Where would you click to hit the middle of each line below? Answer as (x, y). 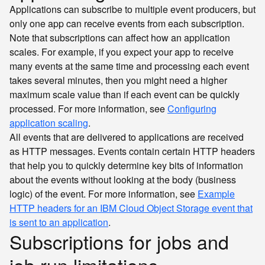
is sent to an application (59, 222)
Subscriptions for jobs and (119, 241)
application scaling (49, 123)
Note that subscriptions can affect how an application (120, 38)
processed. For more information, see (88, 109)
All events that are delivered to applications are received (127, 137)
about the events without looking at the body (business (123, 180)
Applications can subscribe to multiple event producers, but (132, 9)
